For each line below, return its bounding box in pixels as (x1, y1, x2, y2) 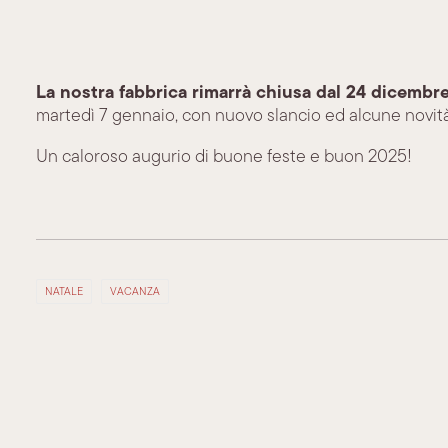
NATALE (45, 284, 83, 299)
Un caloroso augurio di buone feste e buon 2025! (36, 143, 412, 168)
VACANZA (110, 284, 160, 299)
